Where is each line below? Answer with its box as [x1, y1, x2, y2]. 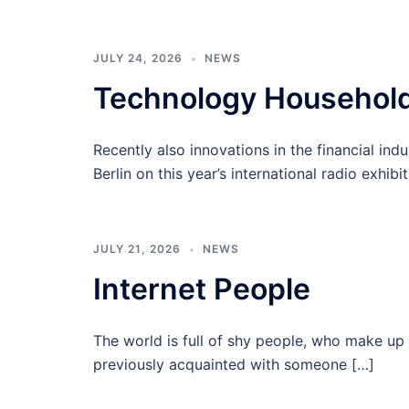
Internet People [93, 271, 310, 307]
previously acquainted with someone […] [93, 355, 374, 373]
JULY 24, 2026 [93, 51, 183, 65]
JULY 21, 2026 [93, 242, 181, 256]
